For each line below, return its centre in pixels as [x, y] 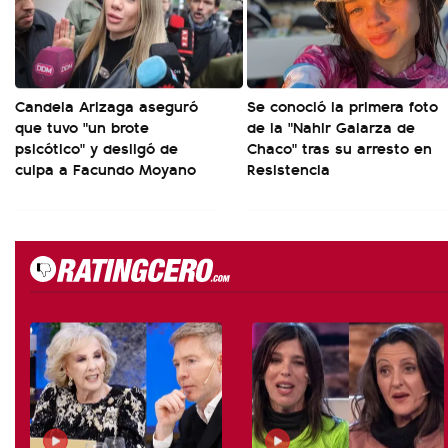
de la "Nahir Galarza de [331, 126]
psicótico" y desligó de [96, 147]
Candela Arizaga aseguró [106, 105]
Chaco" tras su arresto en [339, 147]
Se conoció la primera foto [342, 105]
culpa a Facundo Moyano [105, 168]
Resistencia [288, 168]
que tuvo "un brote [82, 126]
